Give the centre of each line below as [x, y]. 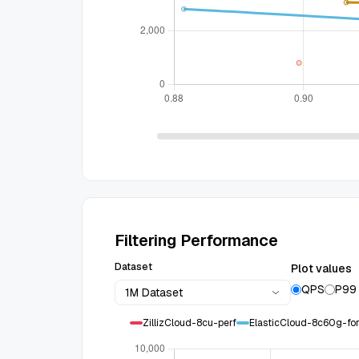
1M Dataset [154, 292]
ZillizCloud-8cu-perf [189, 323]
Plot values [321, 268]
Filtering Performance [196, 240]
